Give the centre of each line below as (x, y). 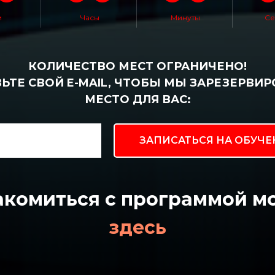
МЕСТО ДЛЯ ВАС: (137, 99)
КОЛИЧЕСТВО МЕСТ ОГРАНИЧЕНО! (137, 66)
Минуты (185, 17)
